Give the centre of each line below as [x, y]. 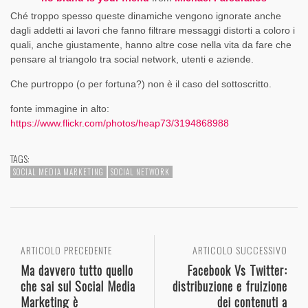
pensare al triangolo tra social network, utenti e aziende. [132, 59]
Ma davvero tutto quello [77, 269]
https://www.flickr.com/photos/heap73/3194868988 [120, 123]
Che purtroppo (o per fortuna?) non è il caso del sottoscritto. [141, 84]
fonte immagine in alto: [60, 108]
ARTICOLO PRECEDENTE [66, 250]
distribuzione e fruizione [230, 285]
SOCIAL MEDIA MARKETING [58, 172]
